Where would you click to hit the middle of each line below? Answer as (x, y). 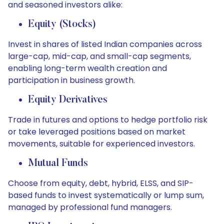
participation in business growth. (71, 80)
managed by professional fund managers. (90, 207)
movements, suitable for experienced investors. (101, 144)
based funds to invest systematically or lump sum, (106, 195)
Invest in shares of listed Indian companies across (105, 44)
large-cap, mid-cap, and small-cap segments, (99, 56)
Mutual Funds (58, 163)
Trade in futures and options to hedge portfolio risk (108, 120)
